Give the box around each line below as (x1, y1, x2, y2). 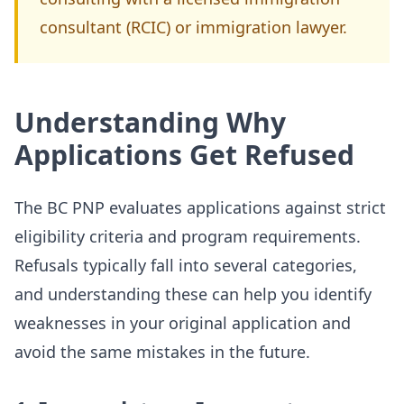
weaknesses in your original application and (14, 312, 351, 334)
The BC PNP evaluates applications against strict (14, 197, 386, 218)
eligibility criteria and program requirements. (14, 225, 361, 247)
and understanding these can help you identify (14, 283, 372, 305)
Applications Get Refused (14, 136, 354, 173)
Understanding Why (14, 104, 286, 141)
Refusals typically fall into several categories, (14, 254, 357, 276)
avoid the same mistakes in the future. (14, 341, 310, 363)
